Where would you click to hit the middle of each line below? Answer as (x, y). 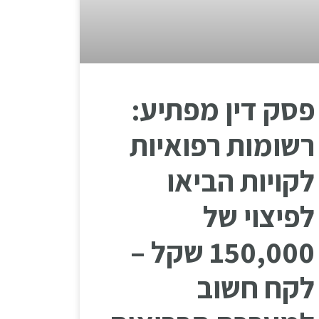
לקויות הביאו (241, 180)
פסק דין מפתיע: (223, 109)
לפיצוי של (259, 216)
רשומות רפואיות (222, 145)
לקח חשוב (256, 287)
